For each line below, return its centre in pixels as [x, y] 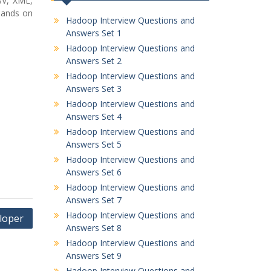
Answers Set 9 [93, 256]
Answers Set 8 [93, 228]
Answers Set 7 [93, 200]
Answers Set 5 [93, 144]
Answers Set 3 [93, 89]
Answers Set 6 [93, 172]
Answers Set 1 [93, 33]
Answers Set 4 [93, 116]
